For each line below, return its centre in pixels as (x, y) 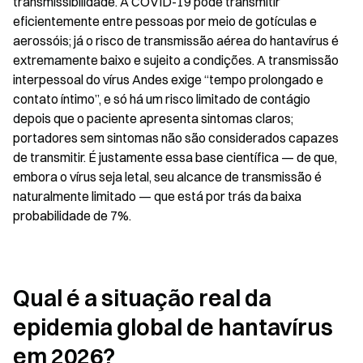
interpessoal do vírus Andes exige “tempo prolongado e (168, 79)
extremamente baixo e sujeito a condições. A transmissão (176, 60)
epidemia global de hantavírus (173, 327)
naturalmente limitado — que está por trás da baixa (157, 196)
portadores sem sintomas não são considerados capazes (176, 138)
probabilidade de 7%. (72, 216)
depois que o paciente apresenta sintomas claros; (153, 118)
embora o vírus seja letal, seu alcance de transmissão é (167, 177)
